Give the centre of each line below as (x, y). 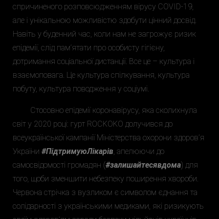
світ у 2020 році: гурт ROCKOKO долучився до (93, 124)
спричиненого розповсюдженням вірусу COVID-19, (103, 6)
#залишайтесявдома (143, 165)
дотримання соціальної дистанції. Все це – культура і (104, 61)
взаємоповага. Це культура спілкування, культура (101, 75)
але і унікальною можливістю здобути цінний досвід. (105, 20)
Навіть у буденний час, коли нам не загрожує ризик (104, 34)
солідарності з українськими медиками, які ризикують (108, 206)
